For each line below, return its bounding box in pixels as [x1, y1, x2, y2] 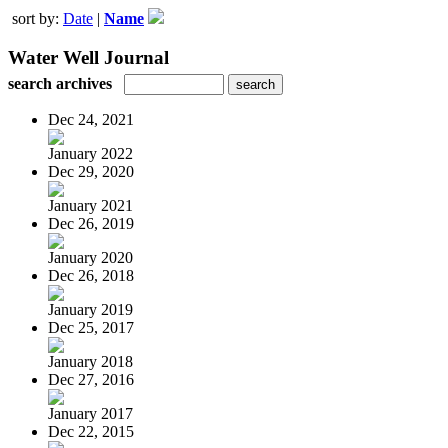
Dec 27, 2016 [48, 370, 134, 388]
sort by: [12, 10, 63, 27]
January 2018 [48, 352, 133, 370]
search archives [8, 74, 112, 92]
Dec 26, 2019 [48, 214, 134, 232]
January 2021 [48, 196, 133, 214]
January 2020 [48, 248, 133, 266]
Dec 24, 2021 [48, 110, 134, 128]
